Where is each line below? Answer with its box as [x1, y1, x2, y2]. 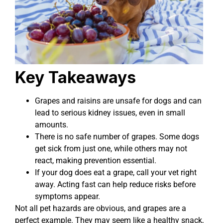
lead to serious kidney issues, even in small [35, 108, 185, 118]
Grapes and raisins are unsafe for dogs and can [35, 96, 202, 106]
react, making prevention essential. [35, 156, 156, 166]
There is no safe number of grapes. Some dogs [35, 132, 199, 142]
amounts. [35, 120, 68, 130]
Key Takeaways [15, 68, 136, 88]
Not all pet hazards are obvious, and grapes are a [15, 204, 186, 214]
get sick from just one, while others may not [35, 144, 187, 154]
